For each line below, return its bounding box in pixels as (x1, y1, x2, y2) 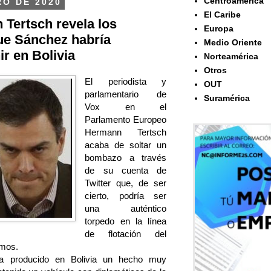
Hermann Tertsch (85, 127, 166, 138)
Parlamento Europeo (85, 114, 166, 125)
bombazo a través (85, 152, 166, 163)
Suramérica (203, 93, 250, 103)
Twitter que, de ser (85, 178, 166, 189)
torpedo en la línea (85, 216, 166, 227)
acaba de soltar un (85, 140, 166, 151)
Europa (203, 24, 233, 34)
